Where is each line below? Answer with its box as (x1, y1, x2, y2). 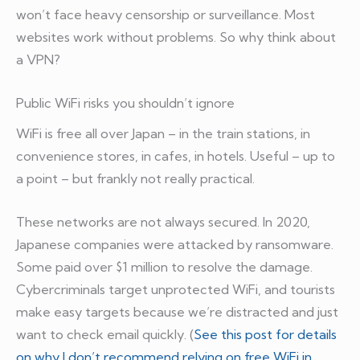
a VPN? (16, 51, 60, 67)
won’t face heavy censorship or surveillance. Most (16, 6, 315, 22)
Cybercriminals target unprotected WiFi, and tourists (16, 281, 335, 298)
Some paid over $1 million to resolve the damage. (16, 259, 313, 276)
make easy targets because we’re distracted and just (16, 304, 338, 321)
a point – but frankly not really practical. (16, 170, 258, 186)
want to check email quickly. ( (16, 326, 194, 343)
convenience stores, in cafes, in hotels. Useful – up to (16, 147, 335, 164)
